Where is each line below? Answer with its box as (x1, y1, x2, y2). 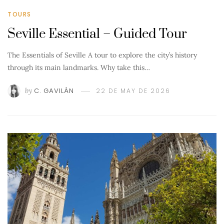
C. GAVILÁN (34, 86, 74, 96)
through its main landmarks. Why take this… (7, 63, 150, 72)
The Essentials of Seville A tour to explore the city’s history (7, 50, 197, 60)
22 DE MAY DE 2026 (96, 86, 170, 95)
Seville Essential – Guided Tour (7, 26, 187, 43)
